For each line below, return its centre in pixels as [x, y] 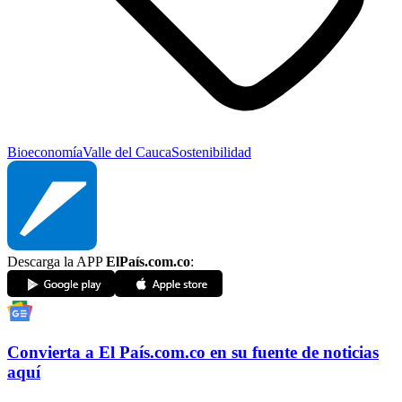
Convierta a [51, 352]
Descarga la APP [57, 262]
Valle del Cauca [127, 153]
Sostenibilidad [211, 153]
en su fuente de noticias [294, 352]
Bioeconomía [45, 153]
